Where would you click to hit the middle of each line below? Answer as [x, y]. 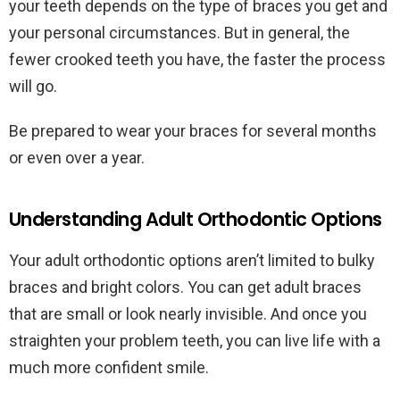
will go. [35, 87]
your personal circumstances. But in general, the [179, 33]
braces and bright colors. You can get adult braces [185, 287]
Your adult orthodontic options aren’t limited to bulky [192, 261]
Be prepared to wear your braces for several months [193, 131]
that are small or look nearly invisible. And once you [188, 314]
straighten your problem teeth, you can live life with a [195, 341]
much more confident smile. [111, 368]
